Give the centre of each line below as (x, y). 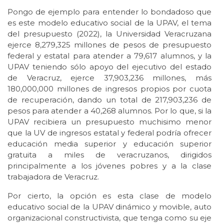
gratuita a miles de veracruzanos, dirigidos (109, 155)
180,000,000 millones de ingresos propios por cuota (109, 89)
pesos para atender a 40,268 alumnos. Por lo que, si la (109, 111)
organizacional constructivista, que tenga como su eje (109, 218)
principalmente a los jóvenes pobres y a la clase (109, 166)
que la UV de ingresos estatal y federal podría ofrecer (109, 133)
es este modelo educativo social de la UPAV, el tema (109, 23)
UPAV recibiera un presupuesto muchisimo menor (109, 122)
